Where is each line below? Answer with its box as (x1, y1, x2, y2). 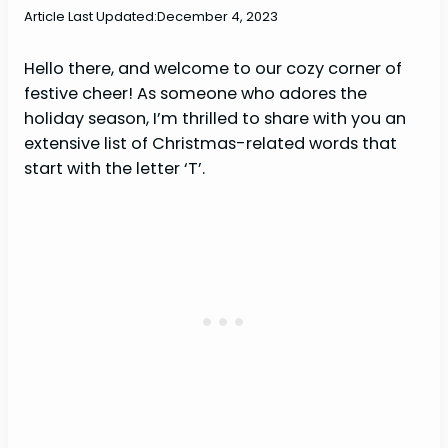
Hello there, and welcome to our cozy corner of (24, 57, 402, 81)
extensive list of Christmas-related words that (24, 132, 397, 156)
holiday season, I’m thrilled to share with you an (24, 107, 406, 131)
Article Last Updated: (24, 6, 157, 26)
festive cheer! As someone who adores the (24, 82, 367, 106)
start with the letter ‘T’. (24, 157, 205, 181)
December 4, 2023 (157, 6, 278, 26)
